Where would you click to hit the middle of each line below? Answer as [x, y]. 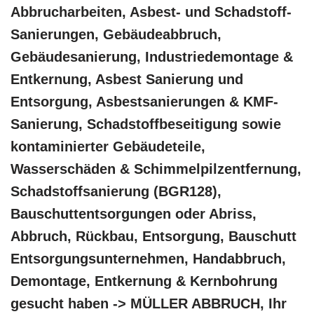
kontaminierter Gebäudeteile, [108, 147]
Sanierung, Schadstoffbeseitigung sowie [146, 124]
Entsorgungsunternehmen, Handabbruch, [148, 259]
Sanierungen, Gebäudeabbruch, [116, 35]
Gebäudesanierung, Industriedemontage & [152, 57]
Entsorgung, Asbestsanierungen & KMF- [144, 102]
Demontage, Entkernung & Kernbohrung [144, 281]
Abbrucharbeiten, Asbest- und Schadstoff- [151, 12]
